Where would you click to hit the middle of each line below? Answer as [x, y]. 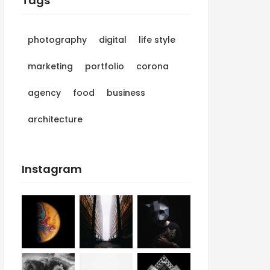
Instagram [52, 169]
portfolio [105, 67]
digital [113, 40]
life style [157, 40]
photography [57, 40]
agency [44, 93]
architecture [55, 120]
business [126, 93]
